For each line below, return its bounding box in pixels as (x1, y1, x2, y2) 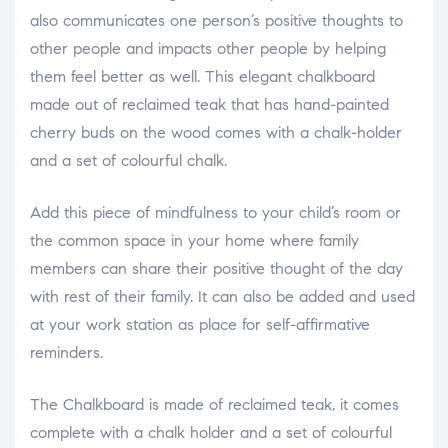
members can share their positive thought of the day (30, 258, 403, 278)
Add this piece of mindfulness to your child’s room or (30, 202, 401, 222)
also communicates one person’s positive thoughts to (30, 10, 403, 30)
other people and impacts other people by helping (30, 38, 386, 58)
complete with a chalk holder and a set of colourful (30, 422, 392, 442)
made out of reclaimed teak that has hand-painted (30, 94, 389, 114)
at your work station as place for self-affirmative (30, 314, 370, 334)
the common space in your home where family (30, 230, 359, 250)
